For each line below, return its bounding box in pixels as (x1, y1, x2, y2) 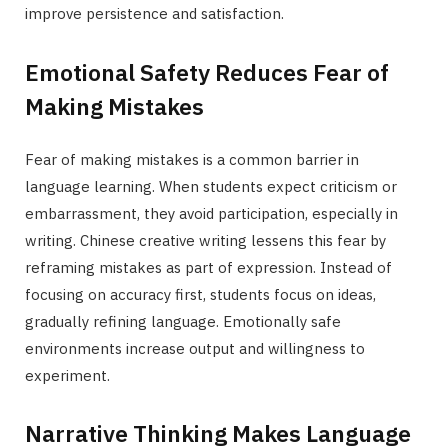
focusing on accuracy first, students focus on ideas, (25, 284, 376, 304)
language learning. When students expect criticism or (25, 176, 397, 196)
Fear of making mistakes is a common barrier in (25, 149, 359, 169)
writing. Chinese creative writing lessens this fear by (25, 230, 386, 250)
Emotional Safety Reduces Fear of (25, 56, 389, 87)
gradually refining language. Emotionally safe (25, 311, 341, 331)
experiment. (25, 365, 110, 385)
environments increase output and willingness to (25, 338, 365, 358)
